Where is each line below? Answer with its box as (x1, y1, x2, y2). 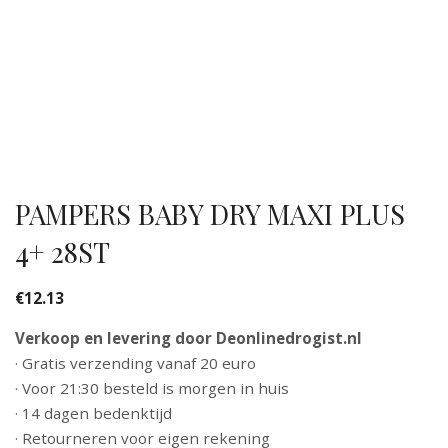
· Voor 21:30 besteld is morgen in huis (15, 377, 289, 398)
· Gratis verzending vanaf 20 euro (15, 352, 256, 373)
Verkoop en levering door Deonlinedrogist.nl (15, 327, 362, 348)
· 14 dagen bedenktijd (15, 402, 172, 423)
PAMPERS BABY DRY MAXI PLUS (15, 195, 405, 232)
